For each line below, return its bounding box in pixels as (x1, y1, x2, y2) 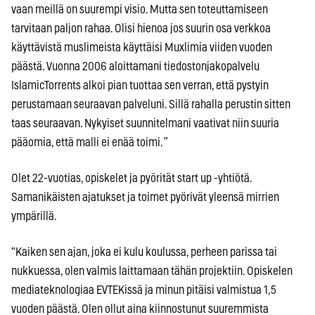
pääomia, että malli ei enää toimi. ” (11, 136, 168, 148)
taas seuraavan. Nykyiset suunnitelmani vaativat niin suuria (11, 117, 279, 129)
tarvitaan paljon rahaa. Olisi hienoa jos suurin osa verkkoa (11, 22, 271, 34)
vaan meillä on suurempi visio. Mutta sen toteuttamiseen (11, 3, 268, 15)
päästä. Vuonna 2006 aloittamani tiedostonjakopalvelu (11, 60, 259, 72)
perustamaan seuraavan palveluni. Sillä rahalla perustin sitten (11, 98, 290, 110)
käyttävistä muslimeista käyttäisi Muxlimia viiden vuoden (11, 41, 272, 53)
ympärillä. (11, 210, 57, 222)
